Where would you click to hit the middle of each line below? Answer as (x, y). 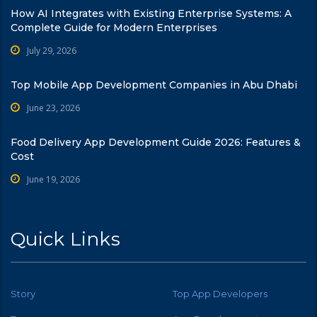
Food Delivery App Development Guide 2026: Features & (156, 142)
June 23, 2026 (53, 108)
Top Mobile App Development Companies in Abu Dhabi (154, 85)
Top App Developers (220, 293)
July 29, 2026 (52, 50)
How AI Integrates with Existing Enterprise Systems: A (151, 13)
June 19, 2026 (53, 179)
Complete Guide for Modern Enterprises (114, 27)
